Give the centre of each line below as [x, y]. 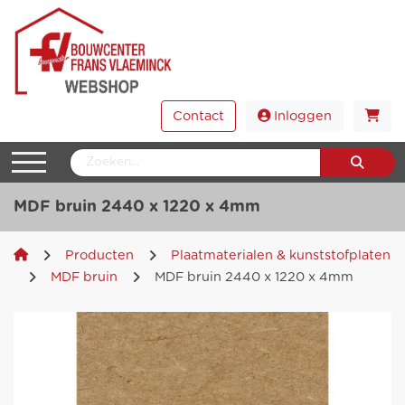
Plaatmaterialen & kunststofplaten [281, 255]
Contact [198, 117]
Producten [99, 255]
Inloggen [301, 117]
